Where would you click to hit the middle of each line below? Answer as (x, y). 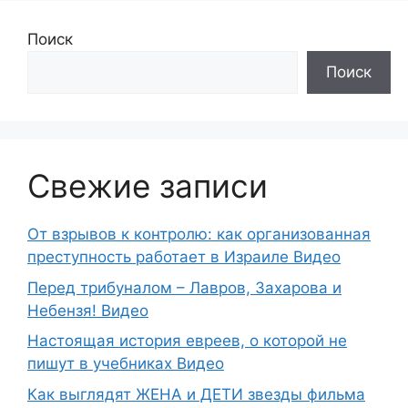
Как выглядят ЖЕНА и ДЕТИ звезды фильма (196, 394)
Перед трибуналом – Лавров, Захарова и (184, 287)
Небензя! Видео (88, 310)
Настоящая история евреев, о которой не (187, 341)
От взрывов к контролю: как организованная (199, 235)
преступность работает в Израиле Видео (184, 257)
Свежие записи (148, 186)
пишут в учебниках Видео (126, 364)
